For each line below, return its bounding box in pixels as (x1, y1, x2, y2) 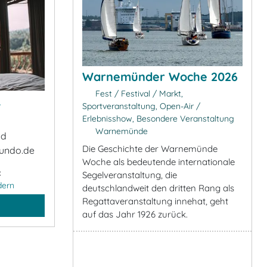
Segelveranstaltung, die (82, 169, 177, 181)
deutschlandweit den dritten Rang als (82, 182, 234, 194)
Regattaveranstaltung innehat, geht (82, 195, 228, 207)
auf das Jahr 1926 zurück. (82, 208, 188, 220)
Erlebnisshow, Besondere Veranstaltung (82, 113, 234, 124)
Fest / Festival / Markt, (92, 88, 183, 99)
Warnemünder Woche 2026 (82, 69, 238, 84)
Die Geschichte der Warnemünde (82, 142, 218, 154)
